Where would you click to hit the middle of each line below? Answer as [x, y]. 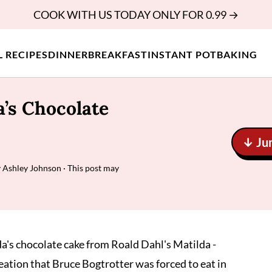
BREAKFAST [117, 54]
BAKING [237, 54]
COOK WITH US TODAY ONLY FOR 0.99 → [136, 15]
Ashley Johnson [32, 168]
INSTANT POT [182, 54]
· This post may [90, 168]
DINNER [68, 54]
